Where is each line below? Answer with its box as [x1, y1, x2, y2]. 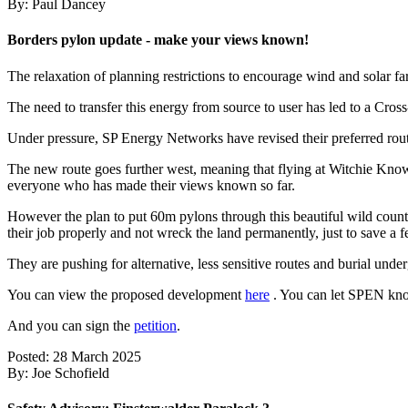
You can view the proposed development [7, 286, 245, 302]
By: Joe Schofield [7, 364, 109, 381]
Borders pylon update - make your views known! [7, 32, 309, 48]
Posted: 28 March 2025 [7, 348, 141, 364]
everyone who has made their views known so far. [7, 177, 295, 193]
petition [134, 317, 177, 333]
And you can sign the [7, 317, 134, 333]
